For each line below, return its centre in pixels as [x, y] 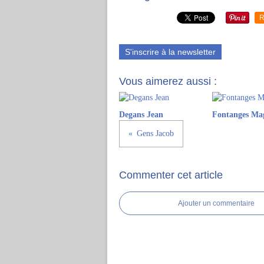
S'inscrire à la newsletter [170, 52]
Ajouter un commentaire [216, 203]
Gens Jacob [155, 133]
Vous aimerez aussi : [168, 81]
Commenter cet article [171, 175]
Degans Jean [141, 115]
